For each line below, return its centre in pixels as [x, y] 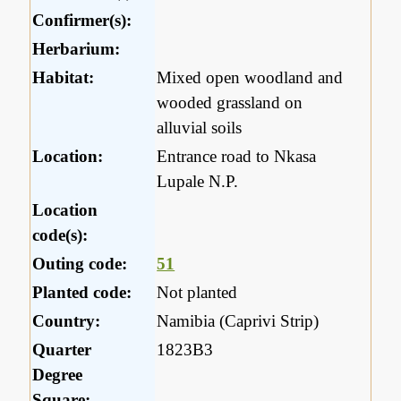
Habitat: [64, 77]
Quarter [62, 349]
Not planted [197, 292]
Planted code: [82, 292]
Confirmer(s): [82, 20]
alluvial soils [200, 127]
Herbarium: [77, 48]
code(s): [60, 235]
